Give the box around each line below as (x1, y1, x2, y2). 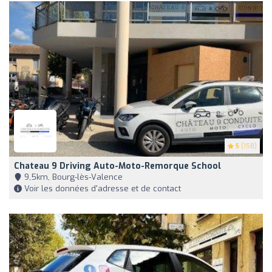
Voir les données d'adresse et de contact (22, 183, 181, 194)
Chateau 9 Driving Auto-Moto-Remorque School (14, 160, 221, 172)
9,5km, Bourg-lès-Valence (22, 172, 123, 183)
